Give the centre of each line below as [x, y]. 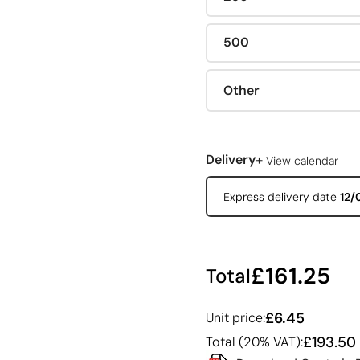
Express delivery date [281, 196]
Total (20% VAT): [254, 342]
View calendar [301, 160]
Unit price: [235, 318]
